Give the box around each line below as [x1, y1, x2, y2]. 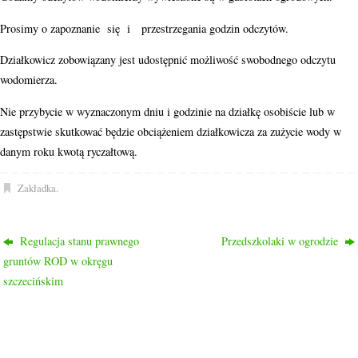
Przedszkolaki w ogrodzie [221, 233, 341, 249]
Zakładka [17, 181, 56, 196]
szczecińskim [3, 273, 64, 289]
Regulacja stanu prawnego [17, 233, 140, 249]
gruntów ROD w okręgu [3, 253, 113, 269]
